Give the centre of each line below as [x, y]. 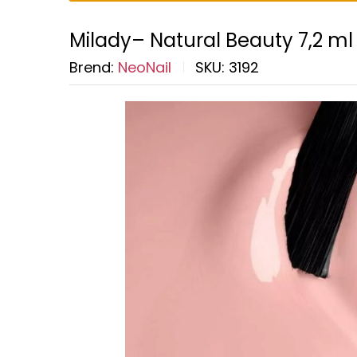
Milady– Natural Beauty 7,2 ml [211, 40]
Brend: [94, 67]
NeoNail [145, 67]
